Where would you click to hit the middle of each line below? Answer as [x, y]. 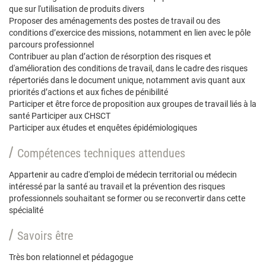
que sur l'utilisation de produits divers [77, 9]
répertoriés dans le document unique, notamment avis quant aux [127, 80]
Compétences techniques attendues [101, 153]
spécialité [26, 210]
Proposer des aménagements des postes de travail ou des [115, 21]
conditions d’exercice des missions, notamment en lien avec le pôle [130, 33]
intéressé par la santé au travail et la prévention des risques [117, 186]
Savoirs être [45, 236]
